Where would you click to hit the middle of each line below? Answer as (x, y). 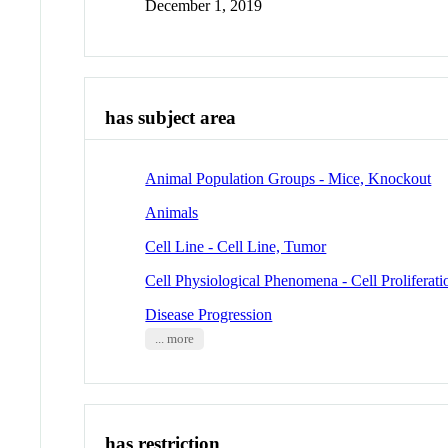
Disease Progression (209, 314)
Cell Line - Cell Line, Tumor (236, 246)
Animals (172, 212)
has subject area (171, 118)
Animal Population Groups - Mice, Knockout (288, 178)
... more (174, 338)
